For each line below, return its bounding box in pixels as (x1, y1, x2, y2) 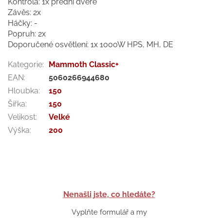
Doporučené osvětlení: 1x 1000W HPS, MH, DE (8, 39, 173, 49)
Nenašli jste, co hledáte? (63, 189, 155, 199)
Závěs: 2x (8, 7, 41, 17)
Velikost (8, 112, 36, 122)
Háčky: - (8, 18, 37, 28)
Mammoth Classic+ (49, 59, 119, 69)
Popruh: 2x (8, 29, 46, 38)
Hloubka (8, 86, 38, 95)
